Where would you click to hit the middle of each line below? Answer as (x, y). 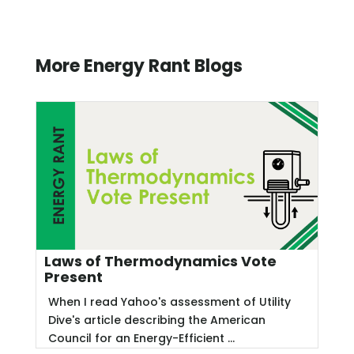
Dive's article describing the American (156, 320)
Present (73, 277)
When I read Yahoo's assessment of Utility (169, 301)
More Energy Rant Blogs (139, 66)
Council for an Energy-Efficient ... (141, 338)
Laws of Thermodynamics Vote (160, 261)
